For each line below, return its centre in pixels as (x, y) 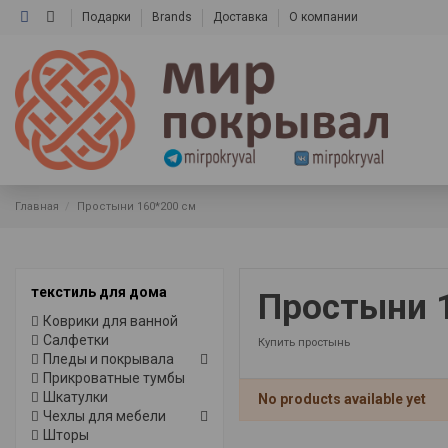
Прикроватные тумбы (114, 377)
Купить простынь (303, 342)
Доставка (241, 17)
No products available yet (341, 399)
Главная (37, 207)
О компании (323, 17)
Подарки (107, 17)
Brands (173, 17)
